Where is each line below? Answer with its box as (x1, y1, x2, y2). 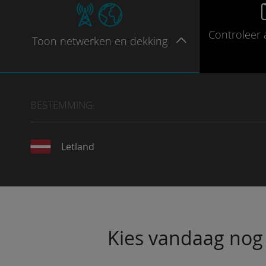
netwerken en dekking (59, 34, 167, 48)
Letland (61, 140, 94, 153)
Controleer (208, 27, 261, 42)
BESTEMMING (30, 98, 93, 112)
